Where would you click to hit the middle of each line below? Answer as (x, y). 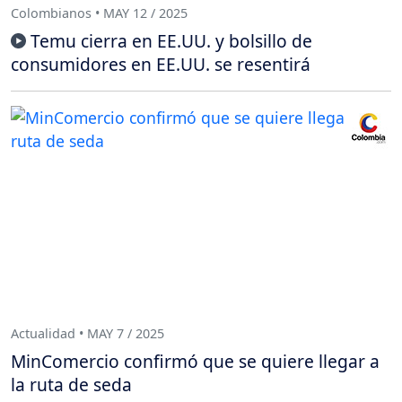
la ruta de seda (71, 385)
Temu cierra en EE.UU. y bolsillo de (171, 41)
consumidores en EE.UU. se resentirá (161, 65)
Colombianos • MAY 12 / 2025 (99, 13)
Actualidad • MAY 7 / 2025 (87, 333)
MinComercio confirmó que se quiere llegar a (195, 362)
